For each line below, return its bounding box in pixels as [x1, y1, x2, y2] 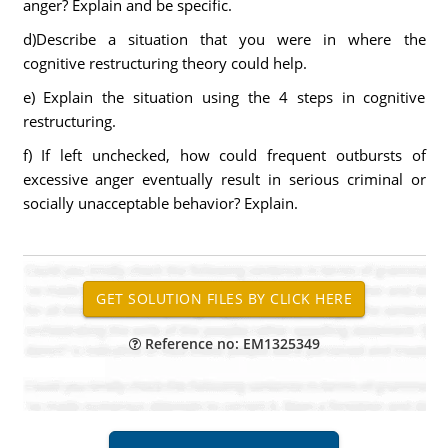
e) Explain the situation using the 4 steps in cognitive [22, 87, 426, 107]
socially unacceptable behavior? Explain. [22, 193, 298, 213]
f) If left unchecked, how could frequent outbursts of [22, 145, 426, 165]
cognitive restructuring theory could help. [22, 53, 307, 73]
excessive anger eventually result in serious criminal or [22, 169, 426, 189]
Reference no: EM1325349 [140, 334, 320, 353]
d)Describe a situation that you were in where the [22, 29, 426, 49]
